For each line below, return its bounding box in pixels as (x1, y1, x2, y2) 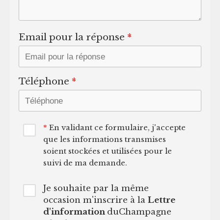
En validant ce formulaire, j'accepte (47, 122, 186, 132)
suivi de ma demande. (43, 158, 127, 167)
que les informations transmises (43, 134, 166, 144)
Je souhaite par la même (43, 183, 149, 193)
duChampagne (107, 206, 171, 217)
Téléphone (18, 75, 69, 87)
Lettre (147, 194, 175, 205)
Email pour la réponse (18, 31, 125, 43)
